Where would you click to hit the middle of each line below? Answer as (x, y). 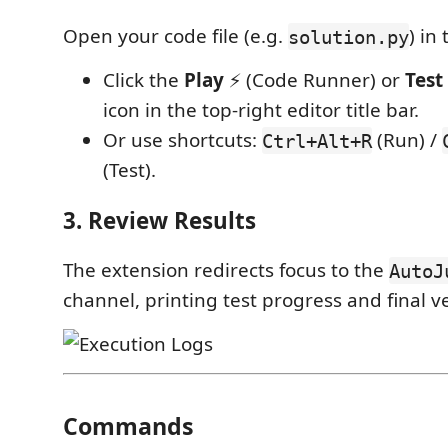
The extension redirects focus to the (226, 270)
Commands (128, 425)
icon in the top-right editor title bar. (261, 110)
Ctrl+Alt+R (317, 140)
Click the (143, 80)
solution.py (348, 36)
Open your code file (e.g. (175, 36)
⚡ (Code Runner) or (314, 80)
